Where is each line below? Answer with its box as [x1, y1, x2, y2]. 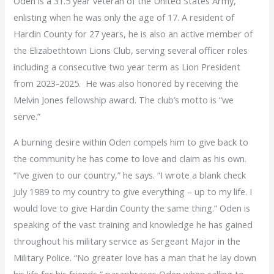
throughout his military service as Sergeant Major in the [13, 235, 241, 248]
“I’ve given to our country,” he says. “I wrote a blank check [13, 169, 246, 182]
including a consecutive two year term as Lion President [13, 61, 241, 73]
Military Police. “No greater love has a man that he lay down [13, 251, 257, 264]
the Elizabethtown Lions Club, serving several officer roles [13, 44, 248, 57]
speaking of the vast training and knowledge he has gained [13, 218, 253, 231]
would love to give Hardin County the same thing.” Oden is [13, 202, 251, 215]
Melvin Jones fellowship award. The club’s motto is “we [13, 94, 234, 106]
